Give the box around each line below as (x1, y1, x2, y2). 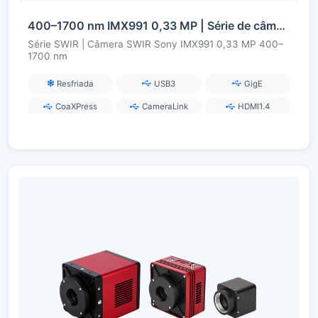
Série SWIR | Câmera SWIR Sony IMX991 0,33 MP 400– (28, 38, 283, 50)
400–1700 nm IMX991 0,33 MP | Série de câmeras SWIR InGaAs (276, 18, 285, 33)
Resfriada (56, 78, 94, 89)
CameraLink (141, 102, 188, 112)
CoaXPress (55, 102, 98, 112)
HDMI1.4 (237, 102, 270, 112)
